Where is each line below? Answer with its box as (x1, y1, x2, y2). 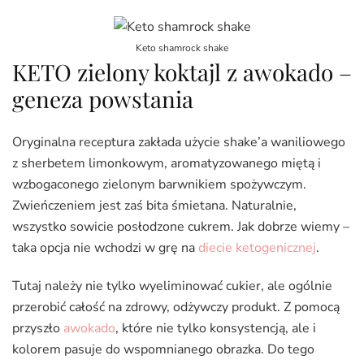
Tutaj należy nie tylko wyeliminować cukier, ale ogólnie (12, 276, 332, 295)
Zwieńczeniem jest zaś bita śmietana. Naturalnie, (12, 196, 297, 214)
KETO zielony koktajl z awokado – (12, 57, 352, 88)
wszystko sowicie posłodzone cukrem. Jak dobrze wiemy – (12, 217, 349, 236)
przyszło (12, 318, 63, 337)
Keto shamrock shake (136, 41, 228, 55)
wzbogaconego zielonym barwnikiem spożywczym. (12, 175, 306, 193)
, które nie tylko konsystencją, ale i (115, 318, 316, 337)
